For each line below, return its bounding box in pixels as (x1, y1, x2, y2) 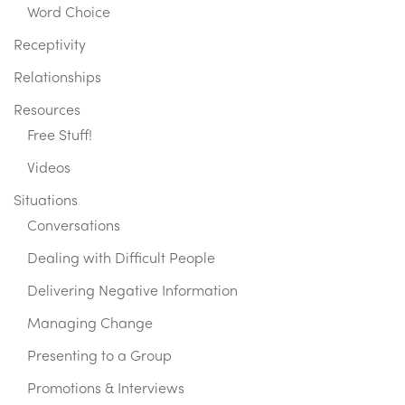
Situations (14, 194, 78, 210)
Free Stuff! (27, 129, 92, 145)
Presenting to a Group (27, 350, 172, 365)
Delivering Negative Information (27, 285, 238, 300)
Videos (27, 162, 71, 177)
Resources (14, 104, 80, 119)
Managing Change (27, 317, 153, 333)
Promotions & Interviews (27, 382, 184, 398)
